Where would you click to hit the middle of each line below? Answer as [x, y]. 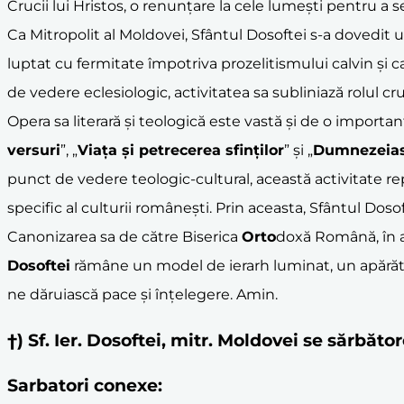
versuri [34, 150]
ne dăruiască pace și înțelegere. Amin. [142, 294]
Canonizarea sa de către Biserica [124, 236]
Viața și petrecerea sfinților [181, 150]
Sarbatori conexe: [85, 386]
